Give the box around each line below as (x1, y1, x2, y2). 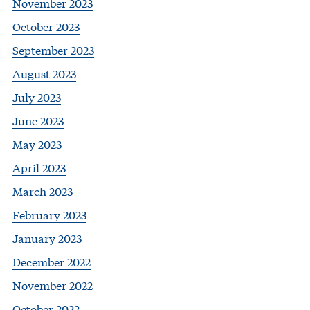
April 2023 (12, 159, 66, 176)
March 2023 (12, 183, 73, 199)
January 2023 (12, 230, 82, 246)
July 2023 (12, 89, 61, 105)
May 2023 (12, 136, 62, 152)
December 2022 (12, 253, 91, 270)
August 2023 (12, 65, 76, 82)
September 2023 (12, 42, 94, 58)
